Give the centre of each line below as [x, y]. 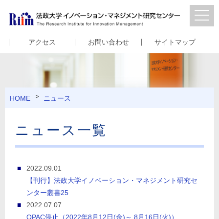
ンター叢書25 [48, 193]
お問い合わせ [108, 42]
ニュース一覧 [61, 131]
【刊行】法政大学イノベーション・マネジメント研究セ [112, 181]
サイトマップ [175, 42]
